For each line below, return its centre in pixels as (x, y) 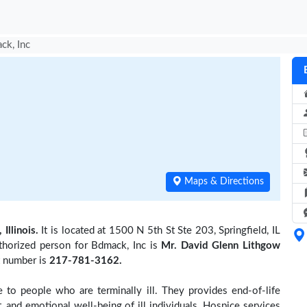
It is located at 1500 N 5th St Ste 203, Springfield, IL (159, 231)
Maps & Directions (223, 182)
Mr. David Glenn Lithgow (221, 246)
